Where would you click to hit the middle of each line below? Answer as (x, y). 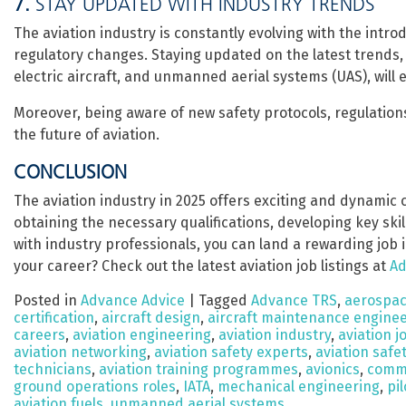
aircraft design (151, 318)
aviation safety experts (231, 352)
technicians (53, 369)
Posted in (47, 300)
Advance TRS (294, 300)
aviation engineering (142, 335)
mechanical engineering (299, 387)
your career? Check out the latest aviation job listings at (202, 266)
